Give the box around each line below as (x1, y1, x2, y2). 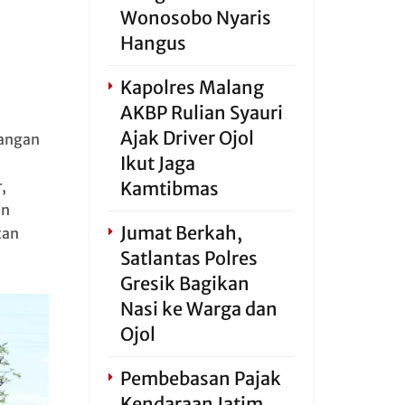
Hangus (119, 32, 186, 54)
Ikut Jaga (119, 152, 195, 174)
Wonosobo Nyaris (119, 6, 271, 29)
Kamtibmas (119, 177, 219, 200)
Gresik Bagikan (119, 272, 250, 295)
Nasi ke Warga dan (119, 297, 278, 320)
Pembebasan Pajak (119, 367, 281, 390)
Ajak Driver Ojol (119, 127, 254, 149)
